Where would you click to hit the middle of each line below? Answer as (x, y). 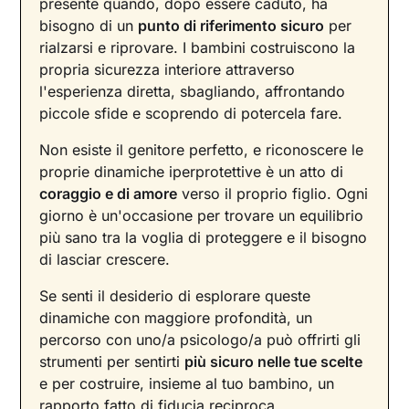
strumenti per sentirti (112, 362)
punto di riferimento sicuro (231, 26)
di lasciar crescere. (105, 260)
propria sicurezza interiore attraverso (168, 70)
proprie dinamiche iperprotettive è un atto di (192, 172)
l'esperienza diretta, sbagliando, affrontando (193, 92)
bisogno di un (89, 26)
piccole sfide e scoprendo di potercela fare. (191, 114)
